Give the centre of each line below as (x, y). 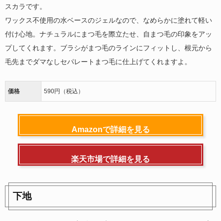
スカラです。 (26, 7)
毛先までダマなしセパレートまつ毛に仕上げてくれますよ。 (98, 62)
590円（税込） (64, 92)
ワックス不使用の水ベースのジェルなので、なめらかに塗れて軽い (109, 20)
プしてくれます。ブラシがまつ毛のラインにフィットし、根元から (109, 48)
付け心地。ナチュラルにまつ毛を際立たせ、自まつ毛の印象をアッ (109, 34)
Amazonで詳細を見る (110, 130)
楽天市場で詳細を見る (110, 159)
